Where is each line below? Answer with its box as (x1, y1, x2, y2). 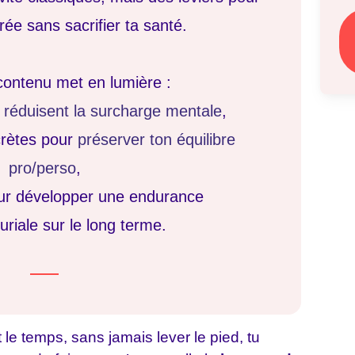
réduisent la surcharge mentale (4, 102, 222, 120)
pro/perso (8, 159, 76, 177)
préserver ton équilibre (77, 131, 235, 148)
